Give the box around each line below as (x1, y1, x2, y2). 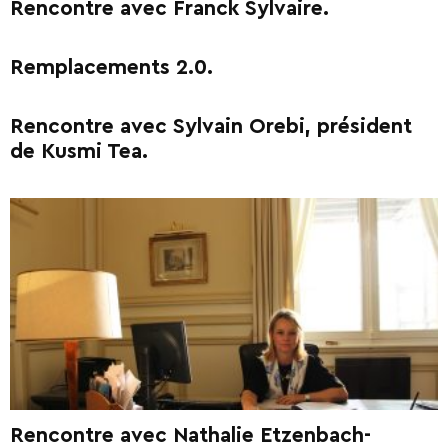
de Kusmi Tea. (10, 141, 148, 163)
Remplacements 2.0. (10, 57, 213, 79)
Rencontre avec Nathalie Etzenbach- (10, 424, 371, 446)
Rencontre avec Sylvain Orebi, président (10, 116, 412, 138)
